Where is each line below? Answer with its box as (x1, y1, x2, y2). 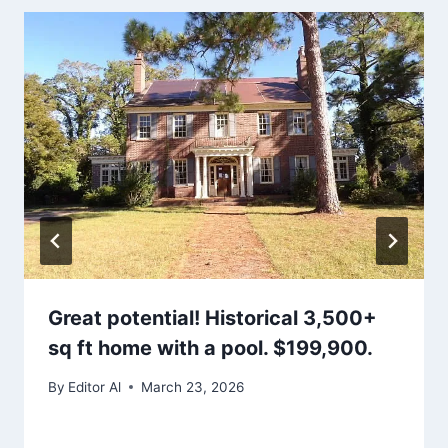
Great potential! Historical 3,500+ (48, 306, 377, 331)
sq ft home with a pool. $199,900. (48, 336, 373, 361)
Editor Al (68, 378, 122, 395)
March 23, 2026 (141, 378, 245, 395)
